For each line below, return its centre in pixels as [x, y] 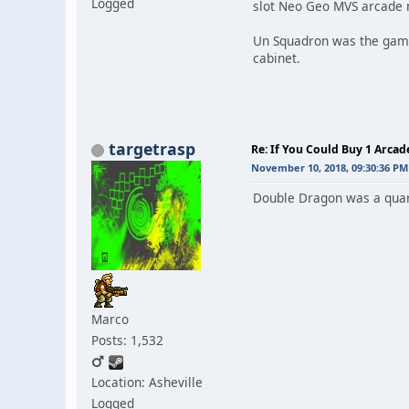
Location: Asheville [147, 382]
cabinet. [278, 58]
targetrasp [152, 148]
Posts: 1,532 [127, 340]
